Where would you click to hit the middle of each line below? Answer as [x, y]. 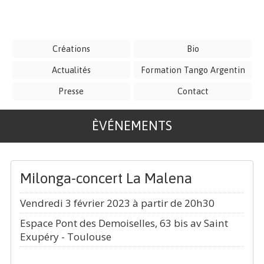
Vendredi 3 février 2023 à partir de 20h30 [117, 203]
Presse [71, 91]
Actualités [71, 70]
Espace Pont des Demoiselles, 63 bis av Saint [124, 223]
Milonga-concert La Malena [106, 178]
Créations [71, 49]
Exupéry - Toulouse [65, 237]
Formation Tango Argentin [193, 70]
